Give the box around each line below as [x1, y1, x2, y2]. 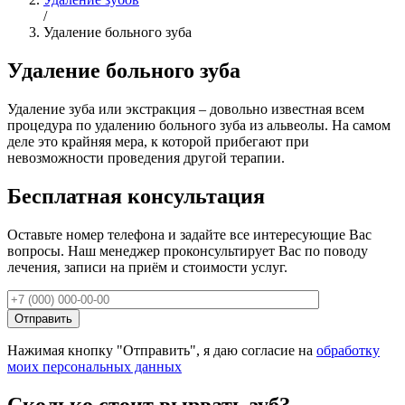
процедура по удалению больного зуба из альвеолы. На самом [7, 117, 391, 133]
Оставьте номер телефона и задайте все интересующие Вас [7, 226, 372, 242]
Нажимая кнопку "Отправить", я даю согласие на [7, 342, 316, 358]
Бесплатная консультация [7, 184, 265, 208]
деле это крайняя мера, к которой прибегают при [7, 133, 309, 149]
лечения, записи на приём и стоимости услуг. [7, 259, 287, 275]
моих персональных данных [7, 358, 182, 374]
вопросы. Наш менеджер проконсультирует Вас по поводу [7, 242, 368, 259]
